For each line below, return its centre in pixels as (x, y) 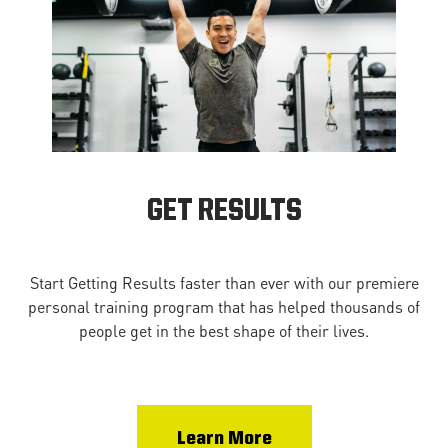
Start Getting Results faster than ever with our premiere (224, 282)
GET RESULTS (224, 211)
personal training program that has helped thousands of (224, 306)
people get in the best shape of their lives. (224, 330)
